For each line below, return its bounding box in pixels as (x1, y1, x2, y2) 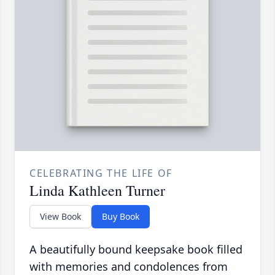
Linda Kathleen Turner (29, 180, 165, 201)
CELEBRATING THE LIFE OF (29, 166, 172, 180)
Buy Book (102, 211, 139, 223)
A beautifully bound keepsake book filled (29, 242, 242, 257)
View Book (40, 211, 81, 223)
